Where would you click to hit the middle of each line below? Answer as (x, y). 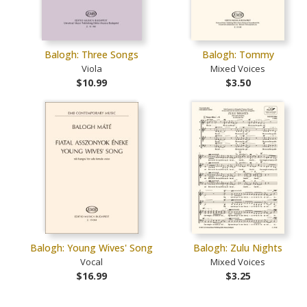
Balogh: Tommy (238, 55)
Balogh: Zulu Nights (238, 248)
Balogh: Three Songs (92, 55)
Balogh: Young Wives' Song (92, 248)
